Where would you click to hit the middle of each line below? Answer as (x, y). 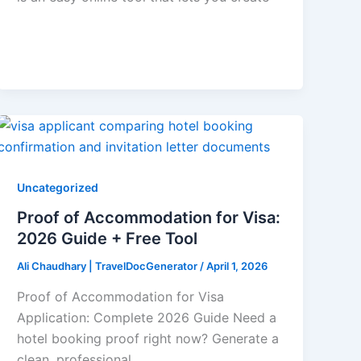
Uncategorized (58, 187)
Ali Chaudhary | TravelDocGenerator (109, 266)
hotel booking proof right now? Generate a (148, 339)
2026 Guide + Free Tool (108, 239)
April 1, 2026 (237, 266)
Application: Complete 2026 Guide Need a (147, 318)
